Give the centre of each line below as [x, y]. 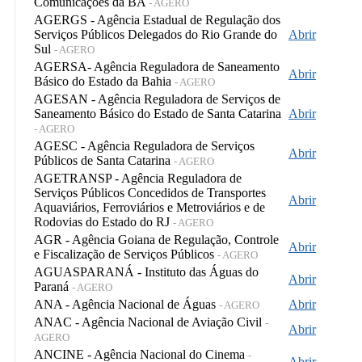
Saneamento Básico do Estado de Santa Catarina [158, 113]
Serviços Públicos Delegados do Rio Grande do [156, 34]
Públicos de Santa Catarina [104, 160]
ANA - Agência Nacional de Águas [126, 304]
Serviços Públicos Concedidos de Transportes [150, 192]
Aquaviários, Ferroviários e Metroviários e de [149, 207]
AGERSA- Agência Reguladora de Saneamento [157, 66]
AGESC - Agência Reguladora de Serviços [144, 145]
